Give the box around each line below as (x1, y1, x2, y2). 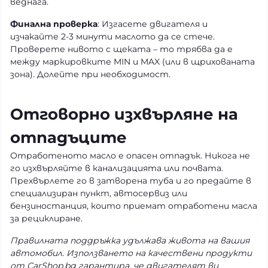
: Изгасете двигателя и (98, 19, 208, 29)
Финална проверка (10, 19, 98, 29)
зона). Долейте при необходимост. (10, 69, 170, 80)
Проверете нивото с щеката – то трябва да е (10, 44, 233, 54)
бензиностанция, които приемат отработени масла (10, 200, 257, 211)
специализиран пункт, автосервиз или (10, 188, 187, 199)
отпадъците (10, 128, 127, 147)
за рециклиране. (10, 213, 83, 224)
